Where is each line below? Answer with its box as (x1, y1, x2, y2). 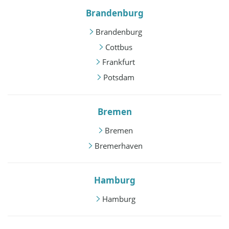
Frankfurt (102, 57, 135, 67)
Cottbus (105, 41, 132, 52)
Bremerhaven (95, 140, 143, 151)
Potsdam (103, 72, 134, 82)
